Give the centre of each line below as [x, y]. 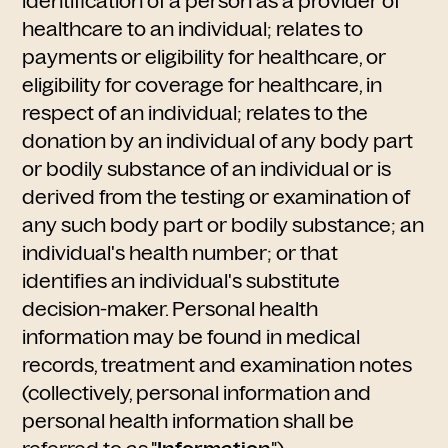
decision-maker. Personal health [170, 309]
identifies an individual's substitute [181, 281]
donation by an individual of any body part [218, 141]
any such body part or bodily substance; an [223, 225]
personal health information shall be [188, 421]
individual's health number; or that [180, 253]
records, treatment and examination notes [217, 365]
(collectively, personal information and [197, 393]
